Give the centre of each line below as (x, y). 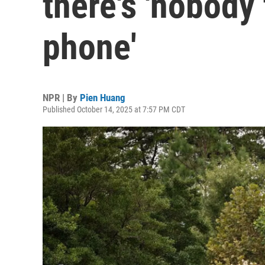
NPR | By (61, 98)
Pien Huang (103, 98)
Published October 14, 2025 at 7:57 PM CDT (114, 109)
